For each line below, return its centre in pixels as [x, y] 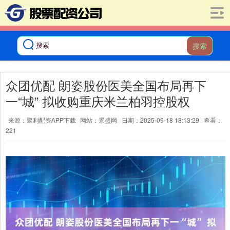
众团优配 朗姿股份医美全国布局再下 [106, 85]
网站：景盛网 [99, 120]
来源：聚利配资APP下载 [43, 120]
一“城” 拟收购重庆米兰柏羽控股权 [98, 101]
